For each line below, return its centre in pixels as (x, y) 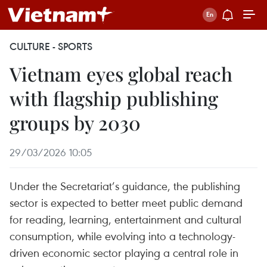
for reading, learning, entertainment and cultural (125, 219)
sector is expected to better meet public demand (126, 202)
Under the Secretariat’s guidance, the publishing (125, 186)
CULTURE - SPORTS (51, 46)
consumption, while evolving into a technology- (122, 236)
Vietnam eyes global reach (121, 74)
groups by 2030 (75, 122)
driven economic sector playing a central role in (124, 252)
